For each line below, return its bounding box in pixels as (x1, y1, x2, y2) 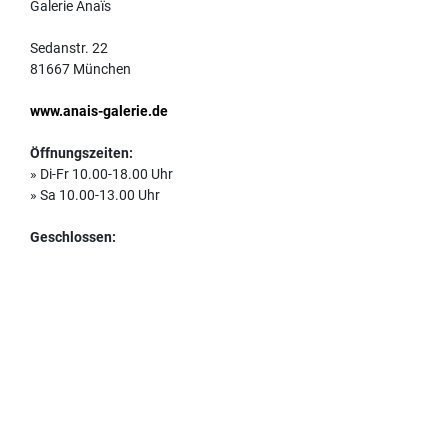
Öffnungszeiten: (30, 144, 133, 161)
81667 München (30, 60, 131, 77)
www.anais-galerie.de (30, 102, 168, 119)
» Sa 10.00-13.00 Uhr (30, 186, 160, 203)
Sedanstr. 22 (30, 39, 108, 56)
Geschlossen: (30, 228, 116, 245)
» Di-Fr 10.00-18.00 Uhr (30, 165, 173, 182)
